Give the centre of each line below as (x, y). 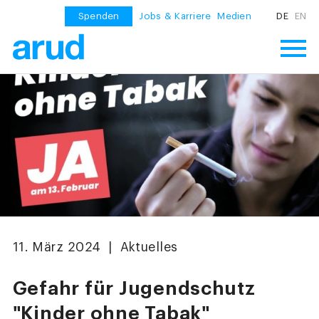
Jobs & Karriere (175, 16)
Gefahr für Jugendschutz (134, 288)
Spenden (99, 16)
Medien (235, 16)
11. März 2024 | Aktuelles (95, 248)
